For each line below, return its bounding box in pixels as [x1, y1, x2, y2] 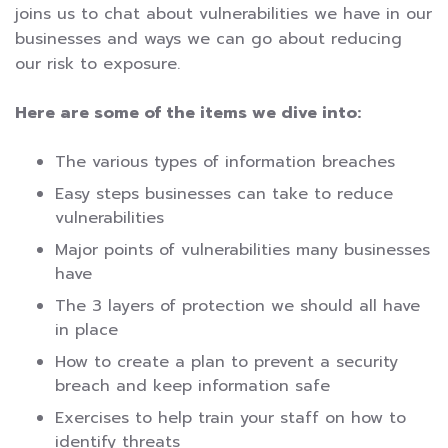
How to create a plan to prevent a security [55, 349, 398, 374]
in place [55, 317, 118, 342]
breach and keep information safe [55, 373, 330, 398]
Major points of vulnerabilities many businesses [55, 237, 430, 262]
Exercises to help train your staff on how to [55, 405, 406, 430]
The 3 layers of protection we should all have [55, 293, 420, 318]
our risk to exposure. [15, 51, 180, 76]
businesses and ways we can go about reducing [15, 26, 402, 51]
